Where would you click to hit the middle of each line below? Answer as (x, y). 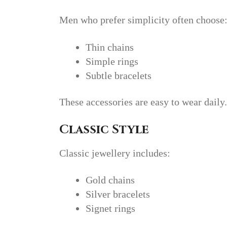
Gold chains (110, 180)
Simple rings (112, 61)
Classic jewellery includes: (115, 153)
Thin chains (110, 47)
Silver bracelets (118, 194)
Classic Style (104, 129)
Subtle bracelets (119, 75)
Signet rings (110, 209)
